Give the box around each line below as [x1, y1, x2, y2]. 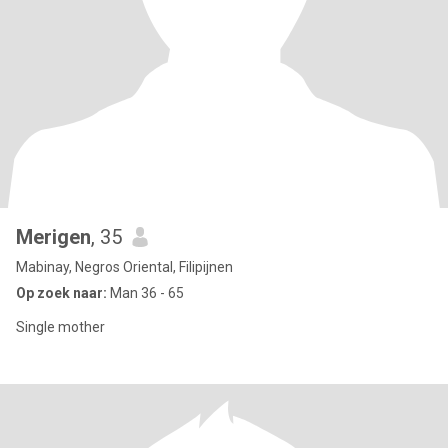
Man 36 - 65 [107, 285, 184, 301]
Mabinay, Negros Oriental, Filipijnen [16, 259, 233, 275]
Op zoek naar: [16, 285, 107, 301]
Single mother [16, 319, 105, 335]
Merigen [16, 225, 91, 249]
